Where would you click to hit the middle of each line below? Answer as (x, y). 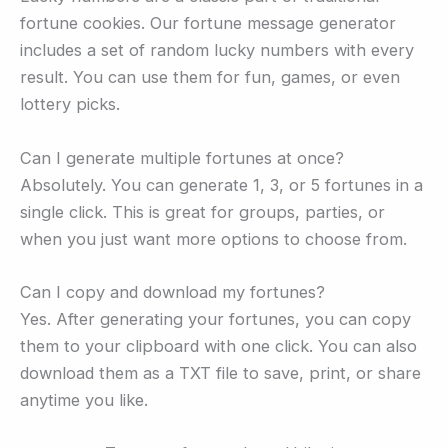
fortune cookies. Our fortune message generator (208, 23)
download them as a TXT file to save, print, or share (220, 372)
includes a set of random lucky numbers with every (217, 50)
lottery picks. (70, 104)
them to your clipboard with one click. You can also (218, 345)
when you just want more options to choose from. (213, 238)
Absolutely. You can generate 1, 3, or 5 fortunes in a (221, 184)
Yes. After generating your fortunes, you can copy (215, 318)
